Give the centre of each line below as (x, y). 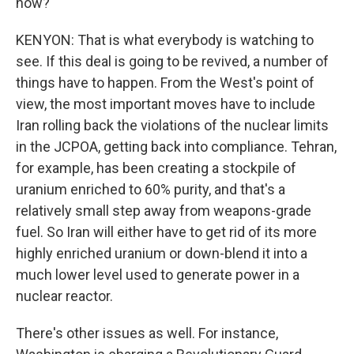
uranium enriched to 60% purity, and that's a (151, 189)
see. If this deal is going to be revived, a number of (172, 61)
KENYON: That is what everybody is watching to (165, 40)
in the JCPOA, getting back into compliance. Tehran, (176, 147)
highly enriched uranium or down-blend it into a (162, 253)
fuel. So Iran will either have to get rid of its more (166, 232)
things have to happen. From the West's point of (165, 83)
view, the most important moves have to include (166, 104)
